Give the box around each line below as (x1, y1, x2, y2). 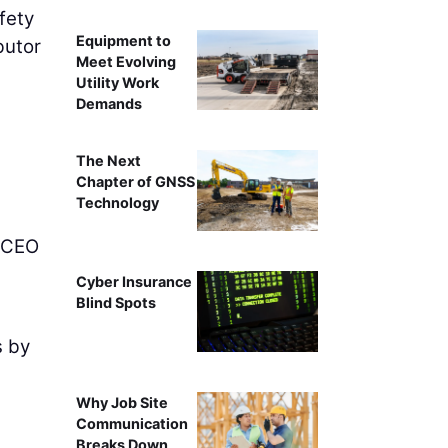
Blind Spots (75, 294, 156, 312)
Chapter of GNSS (75, 173, 195, 191)
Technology (75, 194, 159, 212)
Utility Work (75, 73, 159, 91)
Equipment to (75, 31, 171, 49)
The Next (75, 152, 141, 170)
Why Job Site (75, 393, 168, 411)
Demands (75, 94, 142, 112)
